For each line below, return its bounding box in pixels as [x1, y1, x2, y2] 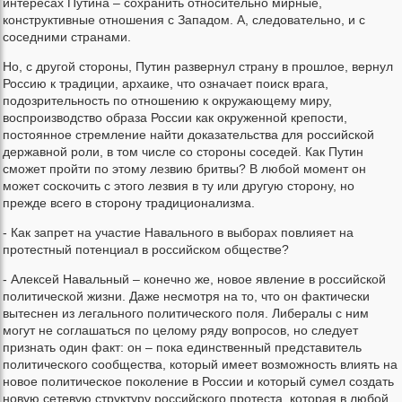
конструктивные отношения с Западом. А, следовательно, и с [3, 13, 365, 28]
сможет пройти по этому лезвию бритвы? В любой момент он [3, 162, 366, 177]
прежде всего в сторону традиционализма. [3, 196, 255, 211]
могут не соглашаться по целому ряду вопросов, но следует [3, 323, 358, 338]
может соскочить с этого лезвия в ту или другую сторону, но [3, 179, 354, 194]
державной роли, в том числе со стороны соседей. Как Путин [3, 144, 363, 160]
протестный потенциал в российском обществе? [3, 242, 289, 258]
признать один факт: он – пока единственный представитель [3, 340, 362, 355]
